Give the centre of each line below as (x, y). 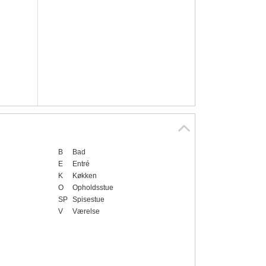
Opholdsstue (93, 188)
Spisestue (88, 200)
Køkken (84, 176)
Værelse (86, 212)
